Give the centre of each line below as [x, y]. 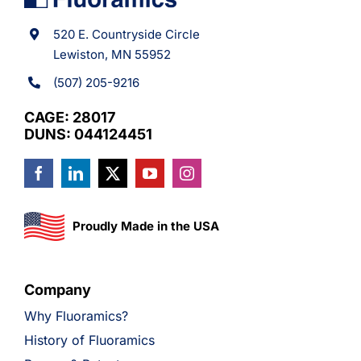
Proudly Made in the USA [145, 226]
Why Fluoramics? [76, 315]
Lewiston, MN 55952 [112, 54]
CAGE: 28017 [69, 117]
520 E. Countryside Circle [126, 34]
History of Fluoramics [89, 340]
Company [57, 289]
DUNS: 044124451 [88, 134]
